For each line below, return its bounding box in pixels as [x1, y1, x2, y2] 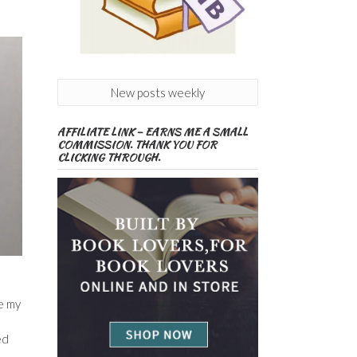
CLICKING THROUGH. [57, 150, 160, 166]
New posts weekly [110, 85, 205, 100]
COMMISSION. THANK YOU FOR [57, 137, 217, 153]
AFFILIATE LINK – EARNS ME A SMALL [57, 124, 248, 140]
